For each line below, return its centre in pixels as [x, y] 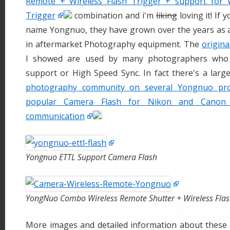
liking [166, 15]
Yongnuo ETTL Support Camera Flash [91, 157]
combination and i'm [114, 15]
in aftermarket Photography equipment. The [114, 44]
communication [55, 116]
